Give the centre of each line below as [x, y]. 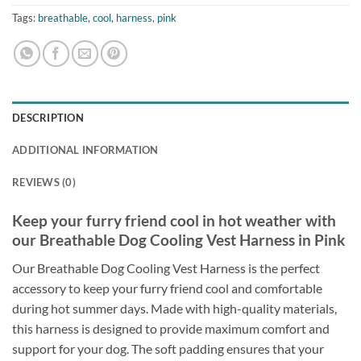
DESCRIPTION [48, 117]
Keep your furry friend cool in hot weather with [174, 220]
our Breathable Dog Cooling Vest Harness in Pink [178, 239]
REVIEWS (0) [44, 182]
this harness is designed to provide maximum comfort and [171, 328]
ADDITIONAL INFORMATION [85, 149]
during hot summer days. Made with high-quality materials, [174, 308]
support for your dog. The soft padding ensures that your [168, 348]
